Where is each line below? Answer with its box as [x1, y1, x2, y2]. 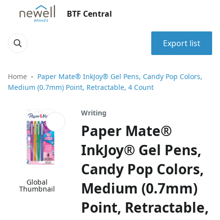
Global [27, 177, 48, 187]
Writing [81, 108, 107, 117]
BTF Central [67, 8, 112, 19]
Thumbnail [19, 184, 55, 194]
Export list [163, 38, 200, 49]
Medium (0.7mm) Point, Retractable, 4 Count [8, 82, 154, 92]
